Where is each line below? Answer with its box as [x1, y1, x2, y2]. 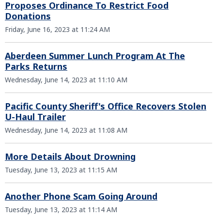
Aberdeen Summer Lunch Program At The [5, 50, 185, 62]
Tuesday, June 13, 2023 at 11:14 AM [5, 205, 117, 214]
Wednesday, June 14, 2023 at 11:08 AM [5, 125, 127, 135]
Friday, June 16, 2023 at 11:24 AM [5, 25, 110, 34]
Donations [5, 10, 51, 22]
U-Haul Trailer [5, 111, 66, 123]
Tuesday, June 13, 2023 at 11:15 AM [5, 165, 117, 174]
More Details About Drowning [5, 151, 136, 162]
